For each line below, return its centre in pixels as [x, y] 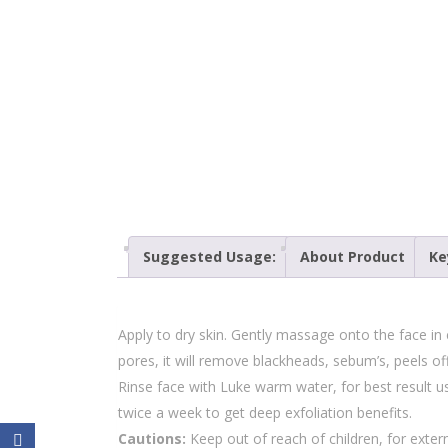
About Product [352, 256]
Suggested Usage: [209, 256]
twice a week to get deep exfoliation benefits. [265, 412]
